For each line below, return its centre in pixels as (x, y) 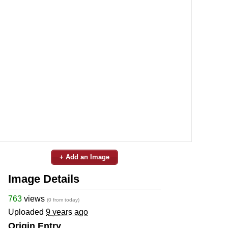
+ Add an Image (84, 157)
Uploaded (27, 212)
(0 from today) (63, 199)
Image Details (44, 179)
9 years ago (67, 212)
